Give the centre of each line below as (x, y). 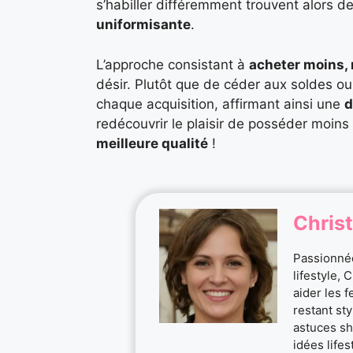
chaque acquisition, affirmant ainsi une (220, 104)
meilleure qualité (152, 143)
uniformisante (143, 25)
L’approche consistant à (173, 64)
